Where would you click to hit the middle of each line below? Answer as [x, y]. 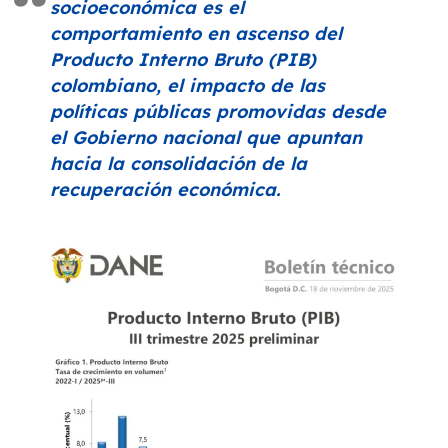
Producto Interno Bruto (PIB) [183, 59]
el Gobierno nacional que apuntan [206, 137]
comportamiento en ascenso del [196, 33]
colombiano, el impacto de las [187, 85]
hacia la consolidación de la [178, 163]
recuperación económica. [165, 189]
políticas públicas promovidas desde [218, 111]
